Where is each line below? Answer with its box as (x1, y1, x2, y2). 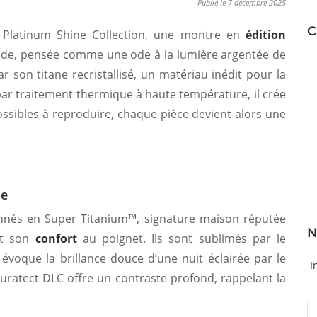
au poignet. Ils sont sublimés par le (76, 231, 286, 246)
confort (35, 231, 77, 246)
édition (246, 27, 286, 42)
